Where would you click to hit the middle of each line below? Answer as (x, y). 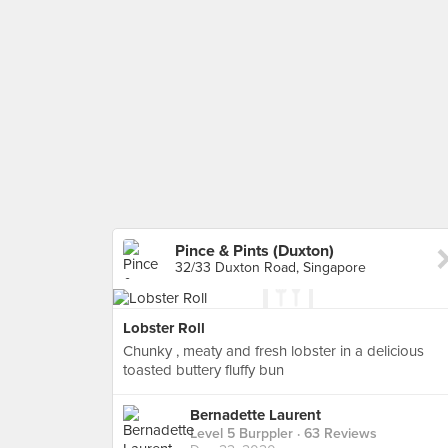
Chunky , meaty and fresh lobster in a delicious (273, 351)
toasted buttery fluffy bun (203, 370)
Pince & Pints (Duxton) (254, 251)
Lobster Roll (164, 328)
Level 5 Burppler (241, 434)
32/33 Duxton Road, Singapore (270, 267)
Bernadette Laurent (255, 415)
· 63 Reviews (335, 434)
